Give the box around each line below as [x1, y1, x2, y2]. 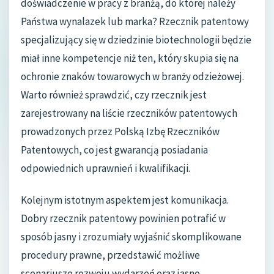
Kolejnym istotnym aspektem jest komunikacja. [21, 193, 229, 207]
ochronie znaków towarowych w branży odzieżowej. [21, 70, 244, 84]
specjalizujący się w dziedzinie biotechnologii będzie [21, 33, 251, 47]
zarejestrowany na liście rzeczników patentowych [21, 106, 237, 120]
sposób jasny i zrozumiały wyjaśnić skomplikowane [21, 230, 242, 244]
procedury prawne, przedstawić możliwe [21, 248, 200, 262]
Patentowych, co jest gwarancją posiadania [21, 143, 208, 157]
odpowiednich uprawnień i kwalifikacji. [21, 161, 190, 176]
